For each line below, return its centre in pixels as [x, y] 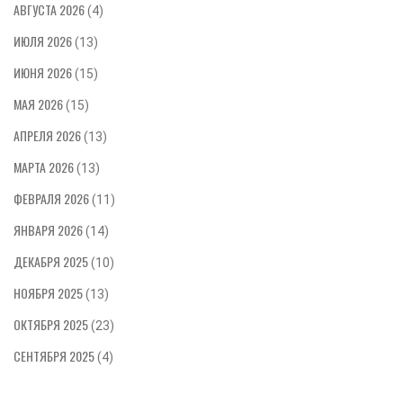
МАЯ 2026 [40, 104]
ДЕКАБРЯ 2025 [52, 262]
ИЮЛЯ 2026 [44, 41]
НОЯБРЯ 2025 [49, 293]
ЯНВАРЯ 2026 [49, 230]
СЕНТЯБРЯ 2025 [55, 356]
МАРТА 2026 [45, 167]
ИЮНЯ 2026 [44, 73]
